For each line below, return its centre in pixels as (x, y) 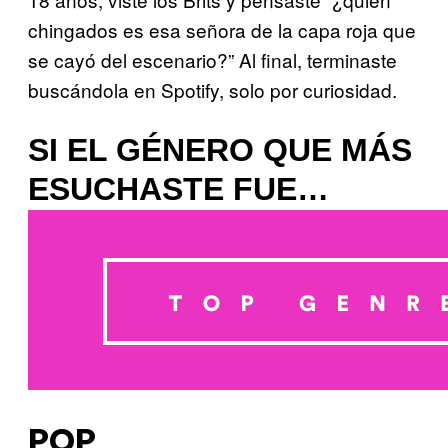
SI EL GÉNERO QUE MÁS (220, 149)
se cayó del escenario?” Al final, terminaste (212, 60)
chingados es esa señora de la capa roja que (222, 30)
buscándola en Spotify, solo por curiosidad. (212, 90)
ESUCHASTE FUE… (178, 188)
